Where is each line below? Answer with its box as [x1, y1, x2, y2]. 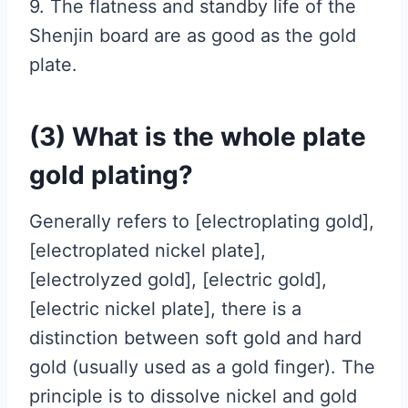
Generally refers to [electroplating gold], [29, 210, 374, 232]
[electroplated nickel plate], [29, 240, 266, 261]
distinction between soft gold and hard [29, 327, 362, 349]
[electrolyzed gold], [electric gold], [29, 269, 327, 291]
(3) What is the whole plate [29, 121, 366, 152]
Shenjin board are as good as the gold [29, 25, 356, 46]
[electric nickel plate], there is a [29, 298, 301, 320]
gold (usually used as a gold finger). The [29, 356, 375, 378]
